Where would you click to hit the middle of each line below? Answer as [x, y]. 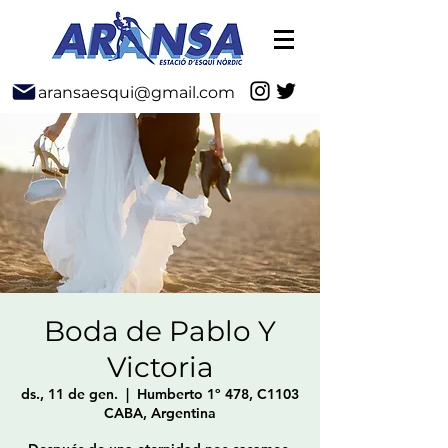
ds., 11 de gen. [69, 394]
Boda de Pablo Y [160, 331]
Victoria [160, 367]
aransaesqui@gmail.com [136, 92]
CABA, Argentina [160, 413]
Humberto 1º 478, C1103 [218, 394]
